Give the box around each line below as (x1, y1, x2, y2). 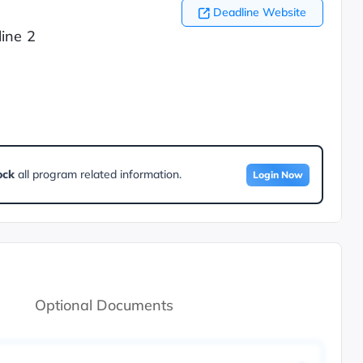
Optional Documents (34, 296, 173, 315)
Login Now (252, 169, 303, 181)
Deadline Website (212, 4, 306, 19)
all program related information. (14, 167, 181, 182)
